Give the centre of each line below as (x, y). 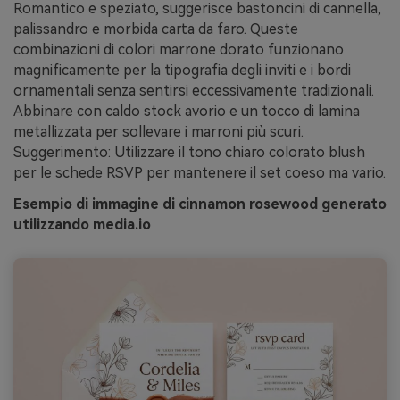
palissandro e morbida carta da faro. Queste (156, 29)
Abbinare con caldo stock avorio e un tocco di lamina (187, 111)
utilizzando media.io (82, 225)
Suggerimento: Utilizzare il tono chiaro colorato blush (189, 152)
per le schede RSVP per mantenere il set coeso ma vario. (200, 172)
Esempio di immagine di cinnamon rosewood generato (200, 204)
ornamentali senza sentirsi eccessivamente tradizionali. (194, 90)
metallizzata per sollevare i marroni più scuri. (158, 131)
